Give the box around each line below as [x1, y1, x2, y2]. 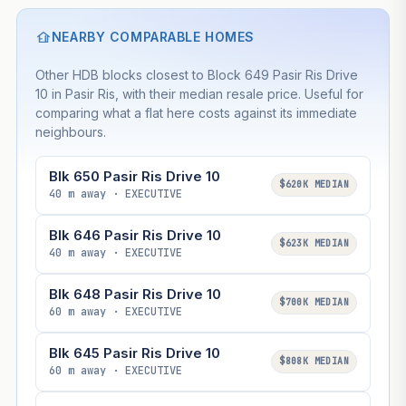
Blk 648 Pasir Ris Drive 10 [48, 285, 221, 303]
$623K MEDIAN [279, 237, 350, 250]
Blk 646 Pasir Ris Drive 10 [48, 226, 221, 244]
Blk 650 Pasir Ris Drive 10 [48, 167, 220, 185]
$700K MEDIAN [279, 296, 350, 309]
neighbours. [34, 123, 106, 140]
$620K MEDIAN [279, 179, 350, 191]
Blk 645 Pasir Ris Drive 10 [48, 343, 220, 362]
